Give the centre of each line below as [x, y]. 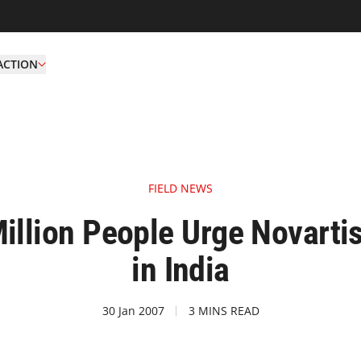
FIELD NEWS [180, 188]
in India [180, 270]
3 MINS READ [224, 311]
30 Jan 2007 [133, 311]
